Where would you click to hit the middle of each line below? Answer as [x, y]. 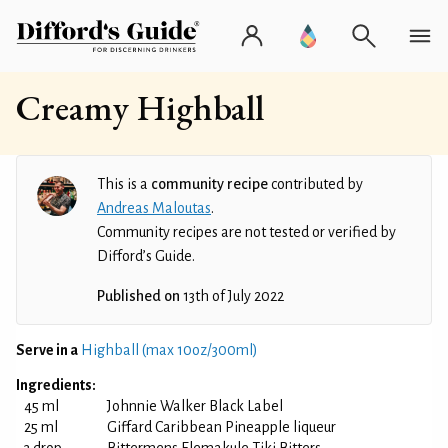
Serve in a [47, 350]
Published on [138, 296]
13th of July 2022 [232, 296]
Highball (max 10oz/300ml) [169, 350]
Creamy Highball [140, 107]
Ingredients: [56, 385]
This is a [124, 184]
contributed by [315, 184]
